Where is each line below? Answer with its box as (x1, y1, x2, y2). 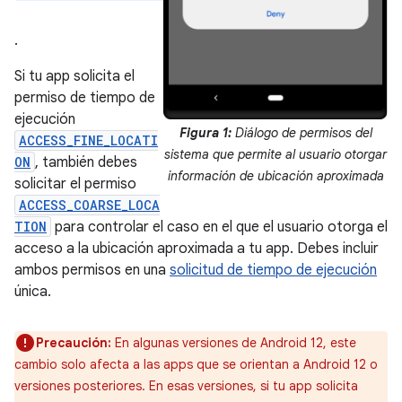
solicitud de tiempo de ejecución (170, 261, 377, 279)
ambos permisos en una (14, 261, 170, 279)
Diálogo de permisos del (231, 124, 372, 141)
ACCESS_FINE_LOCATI (19, 132, 158, 149)
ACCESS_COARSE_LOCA (19, 197, 160, 214)
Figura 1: (179, 124, 232, 141)
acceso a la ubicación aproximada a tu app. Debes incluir (14, 240, 379, 258)
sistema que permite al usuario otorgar (164, 145, 387, 162)
